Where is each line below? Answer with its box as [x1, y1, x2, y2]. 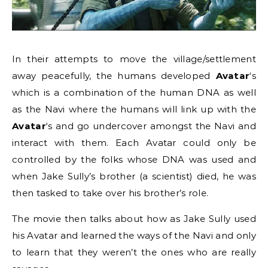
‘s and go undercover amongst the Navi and [45, 120, 256, 132]
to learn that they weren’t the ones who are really [12, 246, 256, 258]
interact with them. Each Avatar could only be [12, 136, 256, 148]
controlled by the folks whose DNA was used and [12, 153, 256, 165]
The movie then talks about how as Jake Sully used [12, 212, 256, 224]
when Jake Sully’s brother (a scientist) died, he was [12, 170, 256, 182]
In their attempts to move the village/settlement [12, 53, 256, 65]
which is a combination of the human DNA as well [12, 86, 256, 98]
